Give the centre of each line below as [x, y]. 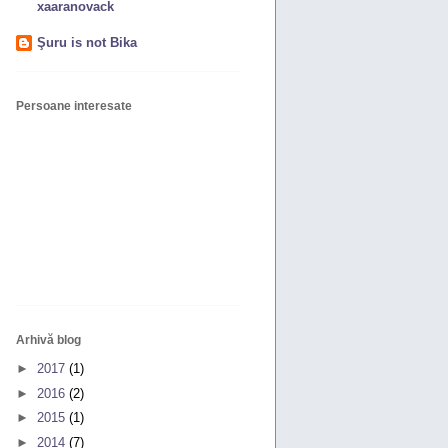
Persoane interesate [74, 106]
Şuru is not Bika [87, 42]
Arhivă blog [48, 340]
